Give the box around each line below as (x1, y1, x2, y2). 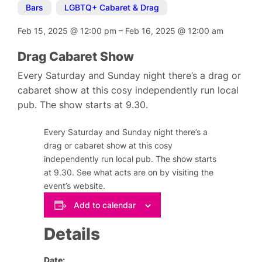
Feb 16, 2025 (125, 25, 178, 36)
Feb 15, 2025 (18, 25, 71, 36)
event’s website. (44, 181, 106, 191)
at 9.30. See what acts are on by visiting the (44, 167, 214, 178)
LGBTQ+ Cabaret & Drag (64, 2, 160, 13)
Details (44, 223, 101, 244)
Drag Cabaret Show (18, 49, 135, 64)
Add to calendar (73, 199, 136, 210)
